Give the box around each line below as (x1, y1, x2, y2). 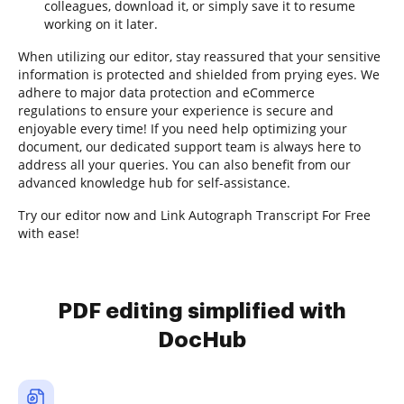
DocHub (158, 329, 246, 351)
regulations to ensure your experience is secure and (18, 102, 334, 119)
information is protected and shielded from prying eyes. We (18, 66, 380, 83)
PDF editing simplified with (58, 300, 346, 322)
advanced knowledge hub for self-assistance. (18, 174, 290, 191)
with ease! (18, 225, 79, 242)
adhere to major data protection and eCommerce (18, 84, 315, 101)
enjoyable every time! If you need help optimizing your (18, 120, 347, 137)
